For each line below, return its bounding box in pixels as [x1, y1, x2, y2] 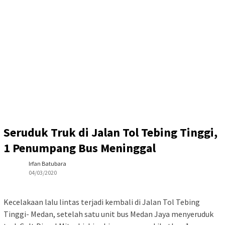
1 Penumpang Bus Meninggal [4, 140, 156, 156]
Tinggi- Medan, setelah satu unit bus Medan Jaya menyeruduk [4, 209, 213, 219]
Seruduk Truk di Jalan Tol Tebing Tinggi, [4, 125, 217, 141]
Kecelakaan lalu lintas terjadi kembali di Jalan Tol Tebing [4, 197, 200, 207]
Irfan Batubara [29, 160, 66, 168]
